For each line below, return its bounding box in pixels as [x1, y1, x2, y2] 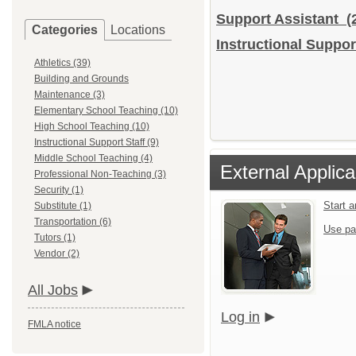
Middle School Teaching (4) [34, 153, 153, 164]
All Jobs [28, 282, 78, 298]
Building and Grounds [34, 73, 129, 84]
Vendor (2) [34, 248, 79, 259]
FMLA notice [28, 319, 81, 330]
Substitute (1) [34, 200, 91, 211]
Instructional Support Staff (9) [34, 137, 159, 148]
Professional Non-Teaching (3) [34, 168, 166, 180]
